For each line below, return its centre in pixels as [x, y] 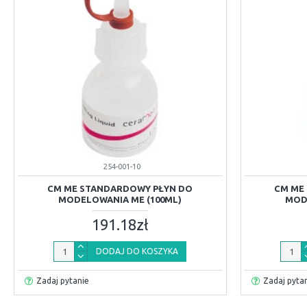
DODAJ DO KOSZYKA [137, 251]
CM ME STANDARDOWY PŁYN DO [120, 188]
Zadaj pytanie [62, 280]
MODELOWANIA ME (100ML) [120, 199]
